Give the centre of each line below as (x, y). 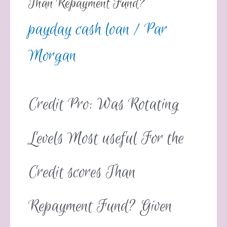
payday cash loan (79, 29)
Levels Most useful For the (106, 139)
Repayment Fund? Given (101, 207)
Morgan (53, 56)
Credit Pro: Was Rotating (104, 105)
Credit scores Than (82, 173)
